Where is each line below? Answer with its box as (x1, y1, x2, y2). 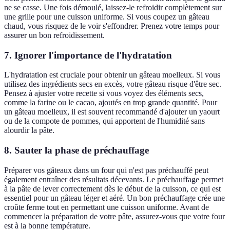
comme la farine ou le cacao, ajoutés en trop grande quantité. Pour (4, 98, 217, 107)
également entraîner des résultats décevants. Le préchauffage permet (4, 175, 223, 184)
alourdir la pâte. (4, 126, 54, 135)
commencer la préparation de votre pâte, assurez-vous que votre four (4, 212, 225, 221)
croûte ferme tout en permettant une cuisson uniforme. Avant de (4, 202, 209, 212)
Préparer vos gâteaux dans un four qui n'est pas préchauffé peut (4, 165, 208, 175)
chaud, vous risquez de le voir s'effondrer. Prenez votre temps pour (4, 22, 219, 31)
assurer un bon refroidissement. (4, 31, 105, 40)
